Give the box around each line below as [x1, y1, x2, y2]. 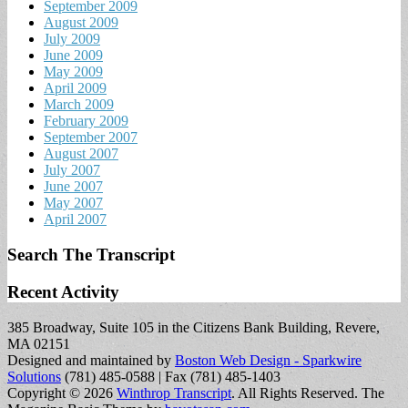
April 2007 [44, 211, 107, 228]
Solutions [7, 368, 61, 384]
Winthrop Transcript [117, 384, 231, 401]
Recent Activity [7, 281, 119, 301]
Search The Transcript [7, 245, 175, 265]
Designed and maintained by [7, 352, 175, 368]
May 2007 [44, 195, 103, 211]
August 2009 [44, 15, 118, 31]
